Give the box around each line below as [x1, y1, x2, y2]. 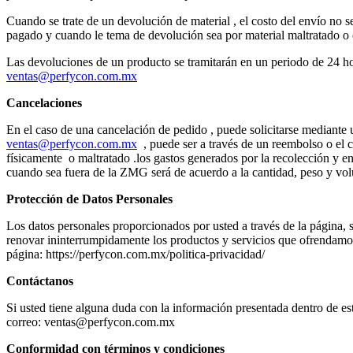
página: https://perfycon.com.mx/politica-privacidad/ [6, 247, 265, 261]
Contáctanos [6, 273, 73, 288]
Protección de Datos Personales [6, 191, 173, 206]
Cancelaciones [6, 95, 82, 110]
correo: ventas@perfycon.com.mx [6, 314, 175, 329]
